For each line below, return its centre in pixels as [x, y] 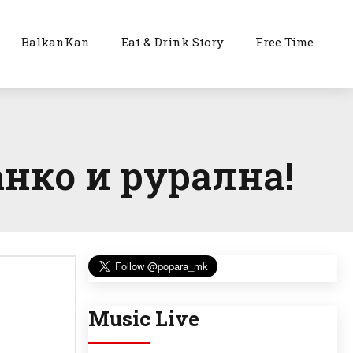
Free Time [285, 42]
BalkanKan [56, 42]
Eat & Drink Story [173, 42]
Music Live [144, 319]
